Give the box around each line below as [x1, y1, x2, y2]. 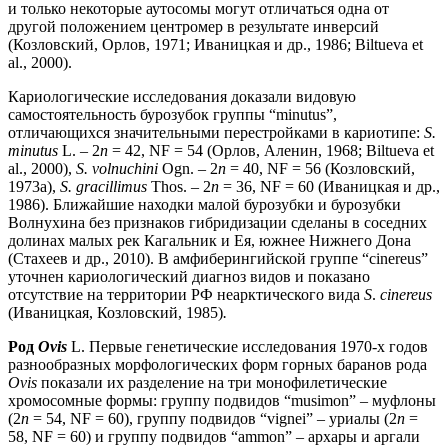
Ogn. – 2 [158, 160, 218, 178]
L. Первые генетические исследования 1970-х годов [67, 338, 428, 356]
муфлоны [368, 392, 436, 410]
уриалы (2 [325, 410, 397, 428]
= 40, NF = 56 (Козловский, [226, 160, 415, 178]
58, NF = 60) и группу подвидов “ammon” [8, 428, 296, 446]
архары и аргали [304, 428, 420, 446]
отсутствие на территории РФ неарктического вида [8, 286, 364, 304]
